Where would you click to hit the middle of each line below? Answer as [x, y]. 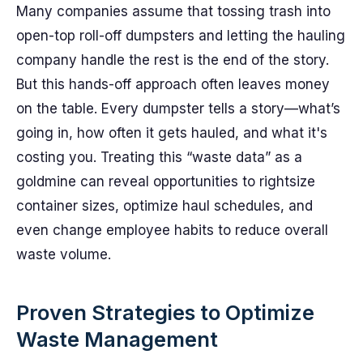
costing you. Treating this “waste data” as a [159, 157]
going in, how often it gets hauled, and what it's [172, 133]
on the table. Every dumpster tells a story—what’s [178, 109]
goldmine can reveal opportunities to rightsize [166, 181]
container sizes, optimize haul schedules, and [164, 206]
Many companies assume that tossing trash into [173, 11]
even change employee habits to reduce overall [172, 230]
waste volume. [64, 254]
